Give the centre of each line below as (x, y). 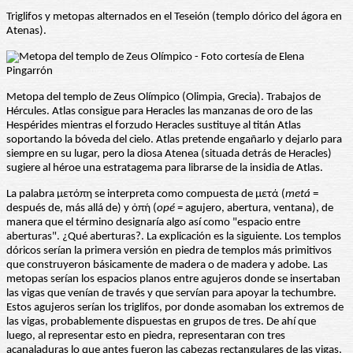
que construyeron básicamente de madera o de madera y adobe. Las (167, 266)
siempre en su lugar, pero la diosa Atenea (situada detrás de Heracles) (169, 154)
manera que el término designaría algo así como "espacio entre (153, 223)
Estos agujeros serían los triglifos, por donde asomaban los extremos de (175, 308)
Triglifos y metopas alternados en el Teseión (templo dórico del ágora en (174, 17)
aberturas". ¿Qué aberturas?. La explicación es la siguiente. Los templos (174, 237)
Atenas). (26, 32)
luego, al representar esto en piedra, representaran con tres (146, 336)
